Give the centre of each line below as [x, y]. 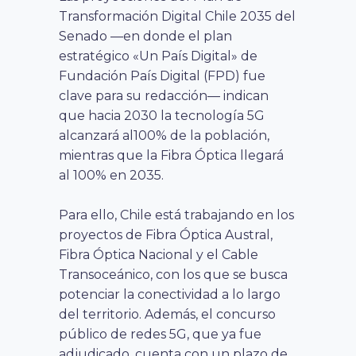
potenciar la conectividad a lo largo [170, 294]
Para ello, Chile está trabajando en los [176, 215]
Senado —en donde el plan [145, 36]
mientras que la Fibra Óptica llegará [171, 155]
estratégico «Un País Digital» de [158, 56]
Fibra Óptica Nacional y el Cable [159, 254]
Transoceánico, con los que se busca [173, 274]
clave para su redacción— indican [164, 95]
